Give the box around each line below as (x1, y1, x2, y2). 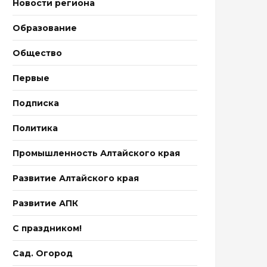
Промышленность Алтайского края (13, 148, 180, 159)
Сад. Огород (13, 248, 73, 259)
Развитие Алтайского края (13, 173, 139, 184)
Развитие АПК (13, 198, 78, 209)
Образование (13, 23, 77, 33)
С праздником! (13, 223, 82, 234)
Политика (13, 123, 58, 133)
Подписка (13, 98, 59, 108)
